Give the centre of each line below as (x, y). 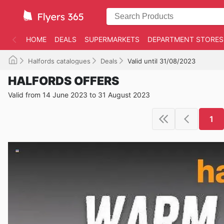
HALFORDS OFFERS (63, 81)
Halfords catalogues (59, 61)
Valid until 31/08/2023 (161, 61)
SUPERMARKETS (112, 39)
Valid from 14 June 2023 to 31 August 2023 (79, 95)
